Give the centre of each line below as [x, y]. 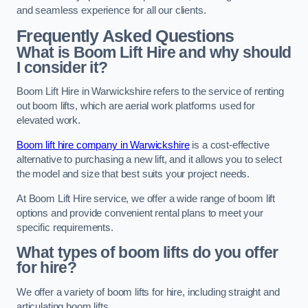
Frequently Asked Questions [125, 36]
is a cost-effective [229, 145]
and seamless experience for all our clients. [111, 11]
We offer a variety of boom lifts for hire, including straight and [148, 292]
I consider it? [62, 67]
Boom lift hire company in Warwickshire [103, 145]
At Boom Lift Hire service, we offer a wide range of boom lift [146, 198]
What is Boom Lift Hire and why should [154, 52]
